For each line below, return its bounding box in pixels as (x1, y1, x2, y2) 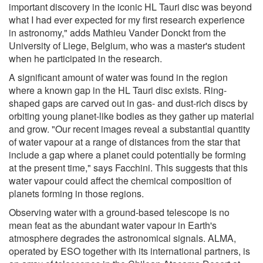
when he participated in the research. (9, 51, 162, 65)
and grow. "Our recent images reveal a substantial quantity (9, 122, 250, 136)
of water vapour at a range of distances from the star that (9, 134, 240, 149)
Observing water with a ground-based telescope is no (9, 205, 230, 219)
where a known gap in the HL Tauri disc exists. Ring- (9, 83, 227, 97)
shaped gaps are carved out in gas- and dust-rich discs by (9, 96, 248, 110)
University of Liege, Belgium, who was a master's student (9, 38, 245, 52)
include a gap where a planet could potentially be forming (9, 147, 246, 161)
